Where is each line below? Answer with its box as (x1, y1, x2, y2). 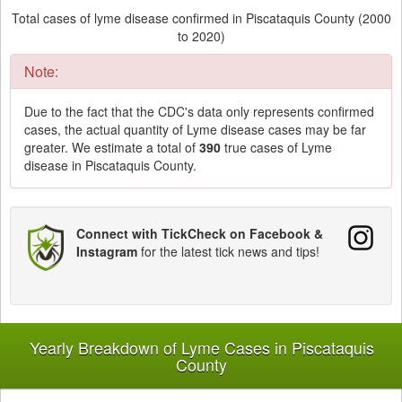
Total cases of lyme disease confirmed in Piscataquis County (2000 (11, 9, 391, 28)
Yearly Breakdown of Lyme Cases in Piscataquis (29, 335, 374, 359)
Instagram (76, 242, 137, 261)
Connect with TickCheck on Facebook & (76, 224, 323, 243)
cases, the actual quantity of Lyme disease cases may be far (24, 120, 366, 139)
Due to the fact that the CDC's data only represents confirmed (24, 102, 374, 121)
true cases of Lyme (221, 138, 332, 157)
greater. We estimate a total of (24, 138, 199, 157)
